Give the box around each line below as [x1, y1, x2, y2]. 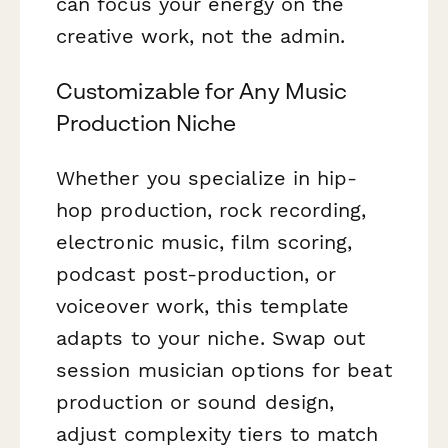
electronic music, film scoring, [56, 230, 353, 255]
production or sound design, [56, 390, 335, 415]
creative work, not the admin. [56, 24, 346, 49]
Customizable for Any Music [56, 78, 348, 105]
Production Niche [56, 110, 237, 137]
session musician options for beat [56, 358, 392, 383]
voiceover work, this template [56, 294, 350, 319]
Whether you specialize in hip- [56, 166, 358, 191]
